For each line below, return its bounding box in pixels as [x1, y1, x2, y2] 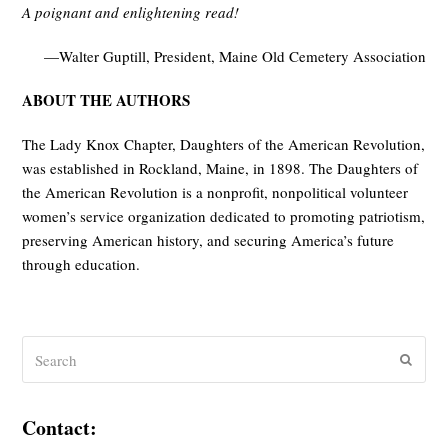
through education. [22, 254, 141, 275]
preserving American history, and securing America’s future [22, 230, 395, 251]
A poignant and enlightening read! [22, 2, 240, 23]
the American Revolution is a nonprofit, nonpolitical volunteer [22, 182, 409, 203]
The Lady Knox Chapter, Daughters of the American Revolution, [22, 134, 426, 155]
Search [21, 337, 64, 358]
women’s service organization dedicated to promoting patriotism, [22, 206, 426, 227]
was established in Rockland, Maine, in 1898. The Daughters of [22, 158, 419, 179]
